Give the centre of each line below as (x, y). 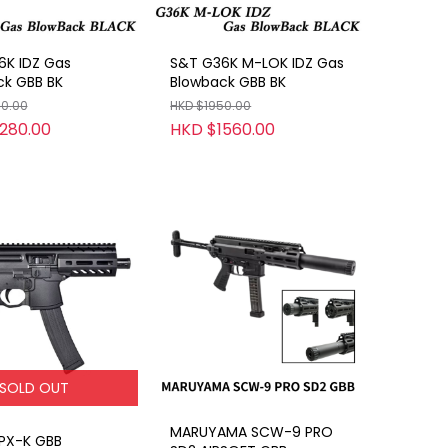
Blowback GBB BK (228, 81)
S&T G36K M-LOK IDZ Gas (257, 62)
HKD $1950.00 (211, 105)
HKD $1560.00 (223, 129)
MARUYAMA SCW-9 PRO (252, 431)
